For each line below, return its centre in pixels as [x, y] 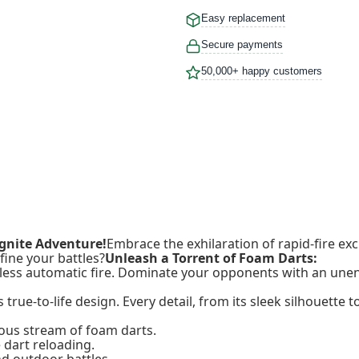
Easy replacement [243, 18]
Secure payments [242, 44]
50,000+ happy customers [262, 71]
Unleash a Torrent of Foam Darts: [211, 258]
